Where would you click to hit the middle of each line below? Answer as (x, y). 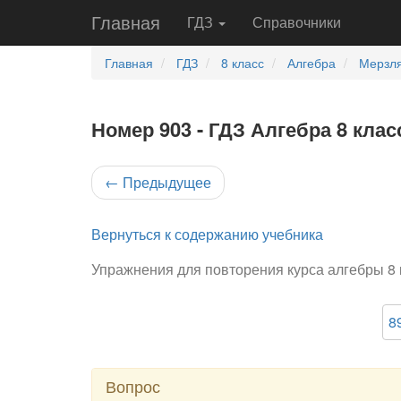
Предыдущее (165, 182)
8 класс (243, 63)
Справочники (297, 22)
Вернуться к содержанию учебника (207, 234)
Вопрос (133, 386)
